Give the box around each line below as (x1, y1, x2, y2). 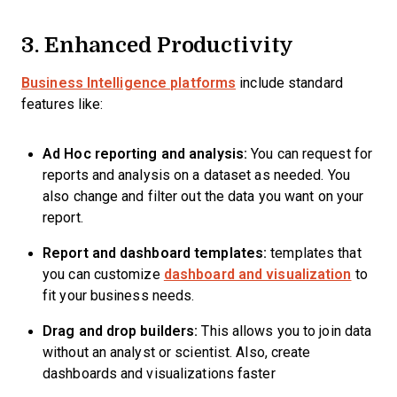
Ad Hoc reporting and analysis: (43, 146, 248, 161)
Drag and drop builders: (43, 323, 198, 339)
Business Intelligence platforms (21, 75, 237, 90)
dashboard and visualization (163, 267, 352, 282)
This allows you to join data (198, 323, 372, 339)
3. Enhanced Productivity (21, 28, 293, 59)
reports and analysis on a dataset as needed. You (43, 167, 350, 183)
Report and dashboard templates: (43, 245, 268, 261)
